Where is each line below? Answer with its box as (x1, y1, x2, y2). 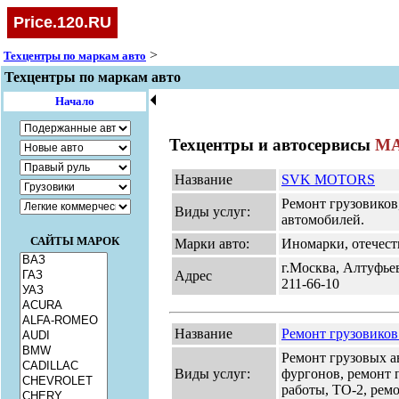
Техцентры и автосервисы (169, 135, 375, 154)
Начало (55, 94, 94, 108)
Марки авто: (175, 236, 249, 251)
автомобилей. (281, 212, 364, 227)
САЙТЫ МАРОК (30, 234, 119, 248)
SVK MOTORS (281, 172, 375, 187)
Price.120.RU (13, 13, 111, 31)
